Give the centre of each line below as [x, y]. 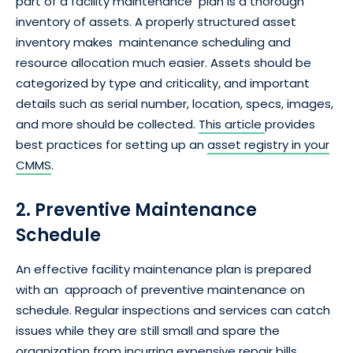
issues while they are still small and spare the [148, 331]
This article [232, 124]
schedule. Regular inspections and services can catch [176, 310]
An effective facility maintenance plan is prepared [163, 269]
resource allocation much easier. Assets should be [163, 63]
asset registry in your [268, 145]
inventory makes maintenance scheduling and [153, 43]
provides [290, 124]
